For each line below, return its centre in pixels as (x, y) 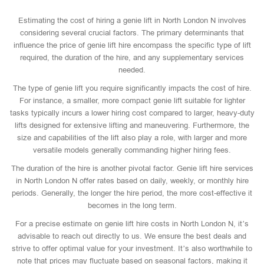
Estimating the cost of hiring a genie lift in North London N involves (132, 20)
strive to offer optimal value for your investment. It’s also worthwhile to (132, 248)
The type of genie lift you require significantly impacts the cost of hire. (132, 88)
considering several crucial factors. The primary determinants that (132, 33)
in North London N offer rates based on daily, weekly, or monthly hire (132, 181)
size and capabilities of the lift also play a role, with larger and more (132, 138)
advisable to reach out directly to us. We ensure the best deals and (132, 236)
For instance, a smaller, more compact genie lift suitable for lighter (132, 100)
